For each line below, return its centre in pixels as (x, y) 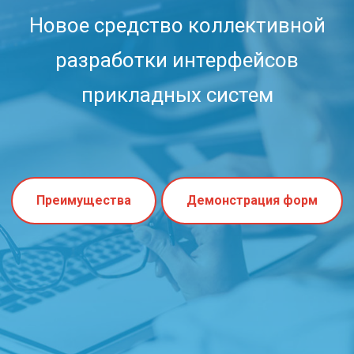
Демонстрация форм (252, 200)
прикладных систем (177, 95)
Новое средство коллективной (177, 25)
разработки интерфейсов (177, 60)
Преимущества (84, 200)
